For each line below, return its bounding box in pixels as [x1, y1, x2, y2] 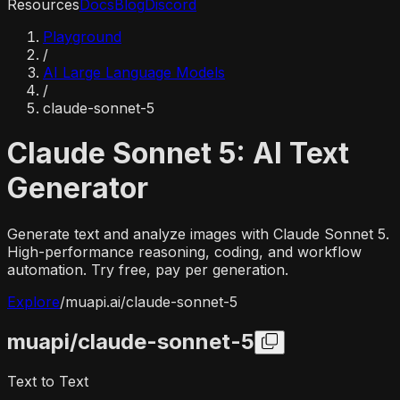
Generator [7, 171, 148, 206]
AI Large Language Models [43, 63, 225, 81]
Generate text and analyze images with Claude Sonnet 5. [7, 224, 389, 243]
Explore [7, 292, 60, 311]
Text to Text [7, 371, 88, 390]
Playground [43, 28, 121, 46]
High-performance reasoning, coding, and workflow [7, 242, 362, 261]
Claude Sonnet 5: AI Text [7, 136, 349, 171]
